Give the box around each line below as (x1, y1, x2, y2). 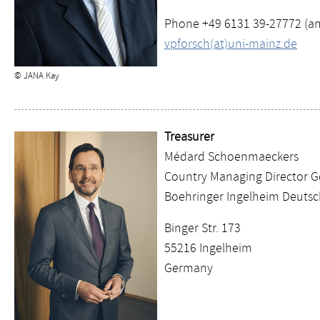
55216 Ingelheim (164, 239, 252, 256)
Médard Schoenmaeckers (164, 148, 299, 165)
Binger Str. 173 (164, 219, 241, 236)
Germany (164, 259, 213, 276)
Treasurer (164, 128, 214, 145)
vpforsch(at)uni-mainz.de (164, 35, 297, 52)
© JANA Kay (14, 69, 59, 81)
